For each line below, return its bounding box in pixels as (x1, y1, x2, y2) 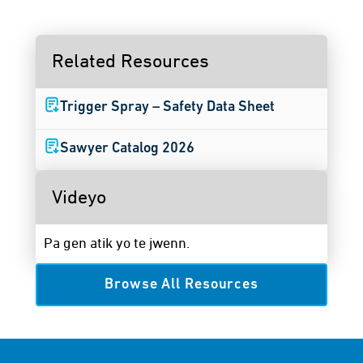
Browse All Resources (105, 277, 258, 293)
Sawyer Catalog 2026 (60, 141, 194, 156)
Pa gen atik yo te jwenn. (44, 237, 190, 251)
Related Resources (52, 52, 209, 71)
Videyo (52, 188, 106, 207)
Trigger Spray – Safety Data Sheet (60, 100, 275, 115)
